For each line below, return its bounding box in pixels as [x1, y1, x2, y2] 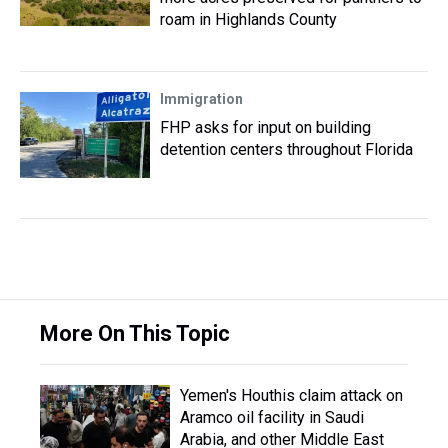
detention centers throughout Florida [160, 140, 413, 159]
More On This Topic [40, 321, 230, 346]
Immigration [160, 91, 243, 107]
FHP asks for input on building [160, 118, 371, 137]
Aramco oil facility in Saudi [180, 408, 364, 427]
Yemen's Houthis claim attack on [180, 386, 403, 405]
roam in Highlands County [160, 10, 337, 29]
